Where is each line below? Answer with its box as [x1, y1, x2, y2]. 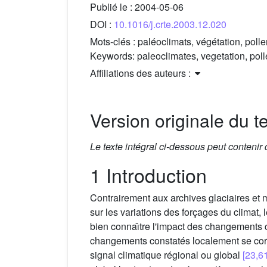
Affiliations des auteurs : [90, 66, 193, 80]
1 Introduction [90, 161, 207, 189]
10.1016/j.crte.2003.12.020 [114, 17, 226, 32]
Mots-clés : [90, 35, 138, 49]
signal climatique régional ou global [90, 248, 243, 262]
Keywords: [90, 49, 137, 63]
